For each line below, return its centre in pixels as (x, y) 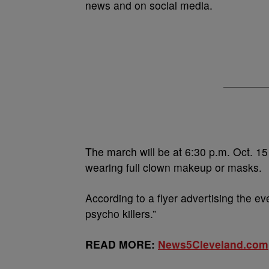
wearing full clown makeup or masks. (174, 167)
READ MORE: (122, 244)
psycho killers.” (121, 213)
